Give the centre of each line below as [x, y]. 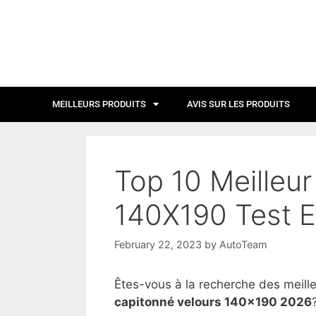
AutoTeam [243, 244]
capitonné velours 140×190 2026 [213, 302]
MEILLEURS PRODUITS [99, 104]
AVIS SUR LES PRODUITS [238, 104]
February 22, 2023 [158, 244]
